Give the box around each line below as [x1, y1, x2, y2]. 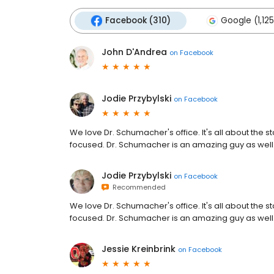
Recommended [109, 182, 166, 192]
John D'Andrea [102, 46, 167, 58]
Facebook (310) [105, 15, 171, 26]
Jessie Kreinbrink [102, 243, 176, 255]
